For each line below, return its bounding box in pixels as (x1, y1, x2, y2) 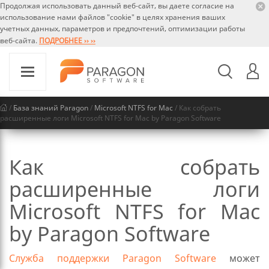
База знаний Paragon (13, 103, 88, 113)
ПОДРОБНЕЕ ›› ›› (39, 35, 95, 46)
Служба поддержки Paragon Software (9, 252, 216, 265)
